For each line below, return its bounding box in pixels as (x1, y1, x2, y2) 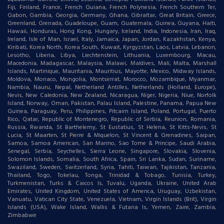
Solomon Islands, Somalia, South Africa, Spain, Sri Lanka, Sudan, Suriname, (7, 154, 216, 164)
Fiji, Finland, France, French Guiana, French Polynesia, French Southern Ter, (7, 2, 216, 12)
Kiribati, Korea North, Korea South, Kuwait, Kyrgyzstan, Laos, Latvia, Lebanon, (7, 42, 216, 52)
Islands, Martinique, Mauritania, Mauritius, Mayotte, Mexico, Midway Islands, (7, 66, 216, 76)
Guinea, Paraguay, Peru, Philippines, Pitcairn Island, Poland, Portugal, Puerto (7, 106, 216, 116)
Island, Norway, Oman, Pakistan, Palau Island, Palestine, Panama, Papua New (7, 98, 216, 108)
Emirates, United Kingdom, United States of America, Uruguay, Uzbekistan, (7, 186, 216, 196)
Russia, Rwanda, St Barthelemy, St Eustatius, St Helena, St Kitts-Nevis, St (7, 122, 216, 132)
